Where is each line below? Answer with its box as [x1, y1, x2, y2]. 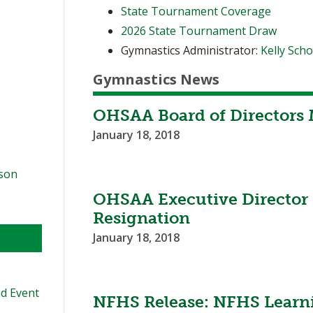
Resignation [93, 208, 191, 228]
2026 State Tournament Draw [121, 23, 277, 39]
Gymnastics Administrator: [121, 43, 261, 59]
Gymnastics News [93, 70, 220, 89]
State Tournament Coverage [121, 3, 272, 20]
